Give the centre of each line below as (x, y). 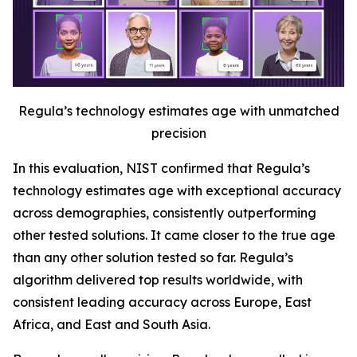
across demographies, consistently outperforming (165, 213)
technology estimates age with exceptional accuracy (177, 191)
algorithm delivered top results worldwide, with (158, 280)
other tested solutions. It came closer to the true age (174, 235)
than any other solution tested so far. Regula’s (153, 258)
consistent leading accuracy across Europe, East (162, 302)
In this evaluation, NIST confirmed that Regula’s (161, 169)
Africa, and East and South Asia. (112, 325)
